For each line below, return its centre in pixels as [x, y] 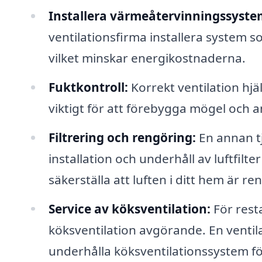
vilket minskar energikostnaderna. [147, 58]
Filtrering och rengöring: [122, 137]
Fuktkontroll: [88, 87]
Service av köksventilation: [129, 208]
